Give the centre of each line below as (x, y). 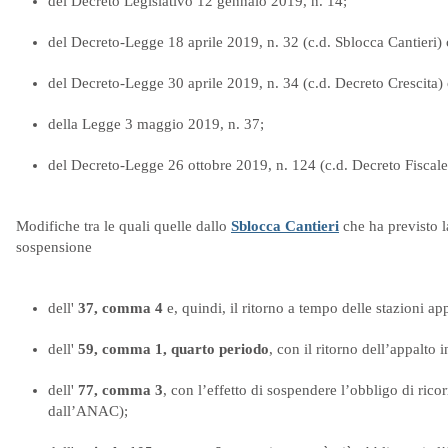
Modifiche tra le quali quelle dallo (123, 226)
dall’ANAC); (88, 411)
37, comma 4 (120, 308)
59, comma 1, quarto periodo (173, 349)
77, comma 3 (120, 390)
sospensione (54, 247)
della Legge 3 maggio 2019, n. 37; (156, 124)
